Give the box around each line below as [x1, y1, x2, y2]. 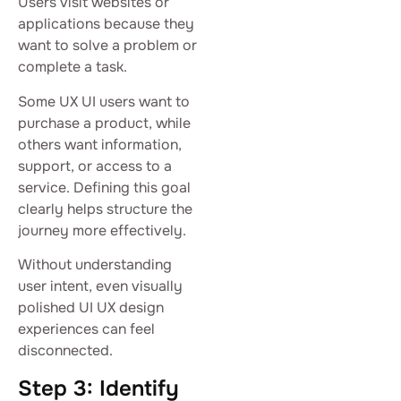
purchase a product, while [18, 113, 191, 132]
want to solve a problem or [18, 36, 197, 55]
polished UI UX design [18, 297, 164, 317]
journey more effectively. [18, 220, 186, 240]
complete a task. [18, 57, 127, 77]
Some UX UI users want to [18, 91, 190, 111]
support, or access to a [18, 156, 172, 175]
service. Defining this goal [18, 177, 191, 197]
